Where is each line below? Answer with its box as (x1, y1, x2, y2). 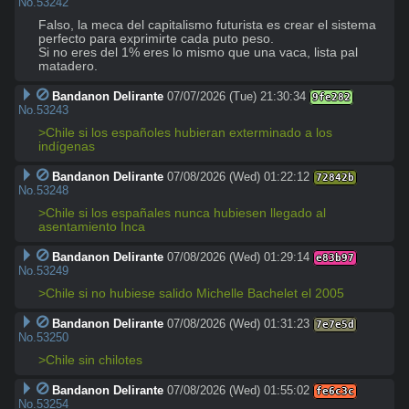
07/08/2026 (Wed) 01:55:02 (166, 383, 309, 398)
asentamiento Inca (38, 220, 145, 235)
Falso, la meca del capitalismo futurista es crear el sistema (38, 18, 376, 33)
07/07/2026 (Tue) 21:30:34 (166, 89, 306, 104)
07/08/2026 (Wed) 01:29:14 (166, 250, 309, 265)
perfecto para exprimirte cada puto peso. (38, 32, 274, 47)
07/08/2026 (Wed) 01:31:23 (166, 317, 309, 331)
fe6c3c (315, 385, 354, 398)
